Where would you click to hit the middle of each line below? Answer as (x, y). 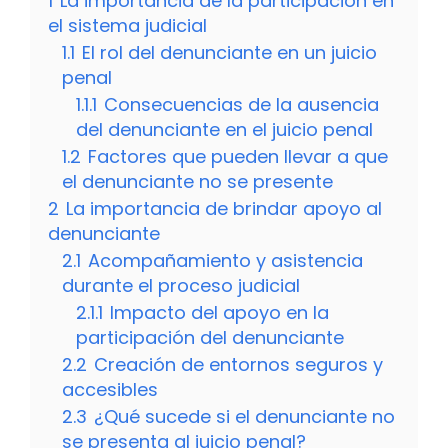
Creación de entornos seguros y (238, 365)
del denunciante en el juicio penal (224, 130)
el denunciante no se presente (197, 182)
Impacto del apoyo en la (219, 313)
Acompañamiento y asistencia (225, 261)
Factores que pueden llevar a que (238, 157)
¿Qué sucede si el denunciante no (244, 417)
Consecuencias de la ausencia (241, 105)
